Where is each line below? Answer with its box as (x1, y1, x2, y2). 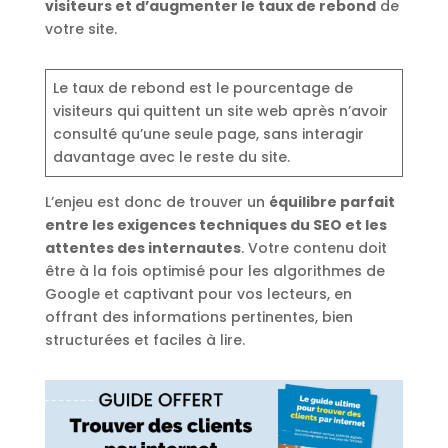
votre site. (44, 19, 121, 39)
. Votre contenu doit (240, 238, 387, 258)
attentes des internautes (44, 238, 241, 258)
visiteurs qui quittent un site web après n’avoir (52, 101, 388, 121)
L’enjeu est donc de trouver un (44, 192, 269, 212)
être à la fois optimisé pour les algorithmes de (44, 261, 385, 281)
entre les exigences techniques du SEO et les (44, 215, 387, 235)
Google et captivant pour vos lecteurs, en (44, 284, 352, 304)
